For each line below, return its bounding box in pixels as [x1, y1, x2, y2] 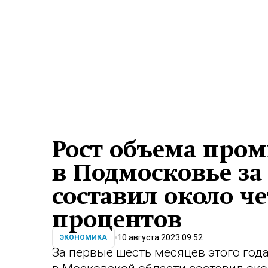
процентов [52, 206, 182, 233]
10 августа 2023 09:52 [117, 232, 203, 242]
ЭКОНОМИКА [60, 233, 107, 242]
